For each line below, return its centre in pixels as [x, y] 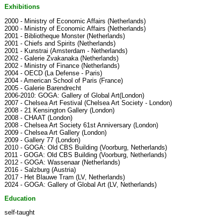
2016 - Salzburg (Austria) [40, 169]
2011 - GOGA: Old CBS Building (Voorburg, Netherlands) [85, 155]
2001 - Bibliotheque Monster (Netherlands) [65, 36]
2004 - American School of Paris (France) [64, 80]
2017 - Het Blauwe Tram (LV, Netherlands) [65, 177]
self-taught [20, 213]
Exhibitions [22, 7]
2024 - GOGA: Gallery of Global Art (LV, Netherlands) [81, 184]
